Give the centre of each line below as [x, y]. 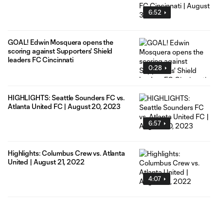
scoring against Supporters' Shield [60, 51]
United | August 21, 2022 [46, 162]
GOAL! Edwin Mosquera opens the [61, 42]
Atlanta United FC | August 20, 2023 [64, 107]
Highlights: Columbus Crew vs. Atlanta [66, 153]
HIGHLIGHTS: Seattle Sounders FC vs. [66, 98]
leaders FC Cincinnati [41, 60]
